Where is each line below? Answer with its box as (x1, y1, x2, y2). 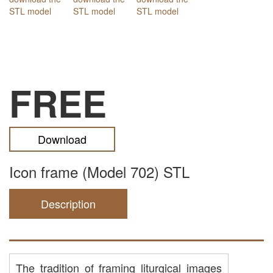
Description (41, 196, 96, 211)
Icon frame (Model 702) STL (9, 161, 190, 182)
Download (38, 131, 87, 147)
